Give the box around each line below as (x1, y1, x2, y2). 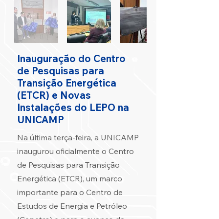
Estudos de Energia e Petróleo (17, 201, 127, 211)
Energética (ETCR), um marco (17, 174, 122, 183)
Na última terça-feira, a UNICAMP (17, 132, 139, 142)
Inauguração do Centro (17, 52, 126, 65)
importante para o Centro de (17, 187, 123, 197)
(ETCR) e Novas (17, 89, 91, 101)
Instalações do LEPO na (17, 101, 129, 113)
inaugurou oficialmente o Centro (17, 146, 134, 156)
